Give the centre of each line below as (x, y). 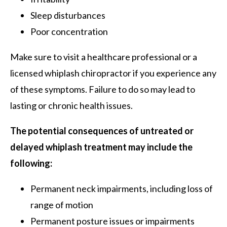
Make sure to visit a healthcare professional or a (104, 56)
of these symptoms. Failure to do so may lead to (103, 89)
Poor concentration (69, 31)
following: (31, 163)
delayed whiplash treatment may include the (101, 147)
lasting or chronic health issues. (71, 105)
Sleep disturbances (68, 15)
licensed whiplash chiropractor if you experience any (113, 73)
